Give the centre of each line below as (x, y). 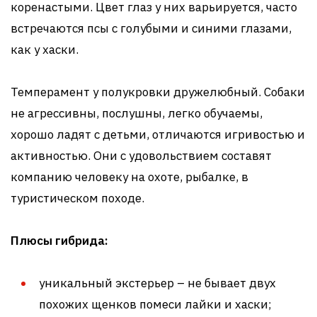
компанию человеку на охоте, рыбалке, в (129, 177)
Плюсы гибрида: (59, 240)
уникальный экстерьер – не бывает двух (157, 283)
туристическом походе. (77, 198)
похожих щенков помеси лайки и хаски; (155, 304)
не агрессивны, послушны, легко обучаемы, (137, 113)
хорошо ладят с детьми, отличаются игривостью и (158, 134)
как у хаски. (45, 49)
